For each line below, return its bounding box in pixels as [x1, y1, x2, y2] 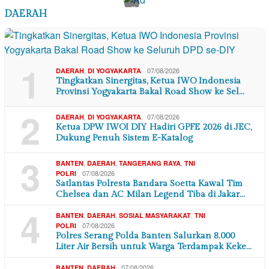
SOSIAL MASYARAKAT [119, 211, 191, 220]
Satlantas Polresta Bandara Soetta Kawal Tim [56, 178, 243, 189]
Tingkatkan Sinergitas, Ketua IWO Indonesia [56, 76, 241, 86]
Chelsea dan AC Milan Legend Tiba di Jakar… [56, 189, 245, 200]
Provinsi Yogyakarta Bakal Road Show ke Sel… [56, 86, 244, 97]
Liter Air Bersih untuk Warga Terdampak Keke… [56, 241, 252, 252]
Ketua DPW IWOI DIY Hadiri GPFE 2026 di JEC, [56, 122, 252, 133]
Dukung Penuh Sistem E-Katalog [56, 133, 193, 144]
